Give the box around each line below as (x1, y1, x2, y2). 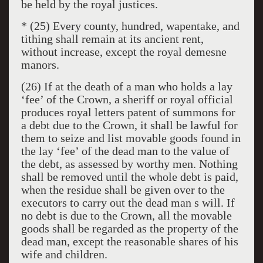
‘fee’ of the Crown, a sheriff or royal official (21, 93, 233, 106)
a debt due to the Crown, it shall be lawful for (21, 119, 238, 131)
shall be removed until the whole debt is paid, (21, 170, 238, 183)
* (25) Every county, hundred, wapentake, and (21, 19, 240, 32)
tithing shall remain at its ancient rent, (21, 32, 204, 45)
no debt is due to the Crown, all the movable (21, 209, 232, 222)
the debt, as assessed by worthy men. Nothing (21, 157, 238, 170)
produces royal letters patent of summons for (21, 106, 235, 119)
